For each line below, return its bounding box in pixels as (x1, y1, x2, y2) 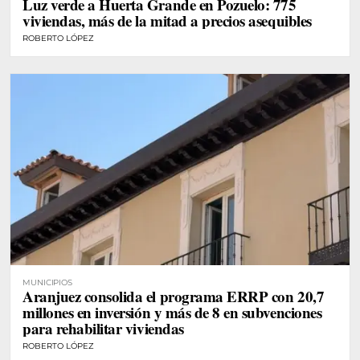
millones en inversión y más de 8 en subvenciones (22, 301, 322, 323)
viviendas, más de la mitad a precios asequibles (22, 10, 312, 32)
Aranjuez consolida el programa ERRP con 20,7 (22, 284, 325, 307)
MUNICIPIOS (22, 276, 72, 288)
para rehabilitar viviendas (22, 317, 184, 339)
